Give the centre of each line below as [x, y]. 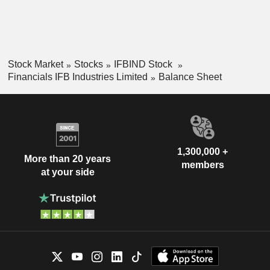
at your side [67, 172]
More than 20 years [67, 159]
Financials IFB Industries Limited [77, 77]
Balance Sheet [190, 77]
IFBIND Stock [144, 64]
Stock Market [35, 64]
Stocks [88, 64]
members [202, 165]
